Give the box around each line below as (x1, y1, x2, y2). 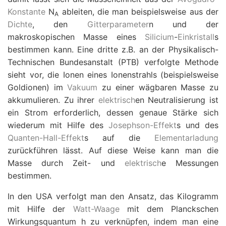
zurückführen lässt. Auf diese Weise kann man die (8, 145, 218, 155)
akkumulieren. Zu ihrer (8, 95, 98, 105)
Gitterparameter (87, 19, 149, 29)
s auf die (84, 133, 154, 143)
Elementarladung (154, 133, 218, 143)
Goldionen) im (8, 82, 68, 92)
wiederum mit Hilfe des (8, 120, 108, 130)
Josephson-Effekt (108, 120, 177, 130)
